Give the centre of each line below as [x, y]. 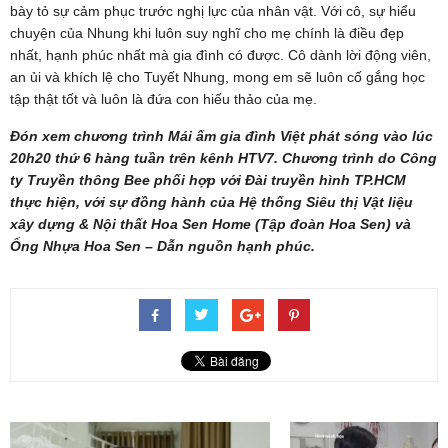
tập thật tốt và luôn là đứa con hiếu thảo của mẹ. [163, 99]
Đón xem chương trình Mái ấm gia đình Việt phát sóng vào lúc [221, 136]
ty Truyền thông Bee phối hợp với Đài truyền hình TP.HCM [208, 180]
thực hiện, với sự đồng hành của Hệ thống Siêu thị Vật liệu [211, 202]
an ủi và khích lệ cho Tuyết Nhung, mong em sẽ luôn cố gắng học [217, 77]
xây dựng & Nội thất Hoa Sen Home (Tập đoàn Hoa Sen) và [210, 224]
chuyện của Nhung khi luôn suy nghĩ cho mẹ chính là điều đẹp [207, 33]
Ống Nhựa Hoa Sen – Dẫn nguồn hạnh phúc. [162, 246]
